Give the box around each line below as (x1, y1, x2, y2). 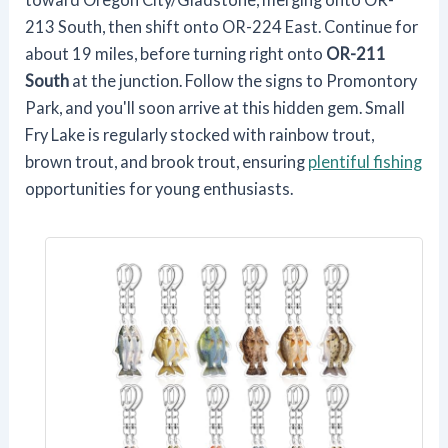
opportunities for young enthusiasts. (25, 178, 294, 198)
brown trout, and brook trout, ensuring (25, 151, 309, 171)
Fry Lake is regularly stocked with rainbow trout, (25, 124, 375, 144)
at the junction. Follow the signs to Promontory (69, 70, 418, 90)
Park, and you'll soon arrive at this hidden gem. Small (25, 97, 406, 117)
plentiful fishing (308, 151, 423, 171)
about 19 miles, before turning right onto (25, 43, 327, 63)
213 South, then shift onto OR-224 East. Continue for (25, 16, 419, 36)
